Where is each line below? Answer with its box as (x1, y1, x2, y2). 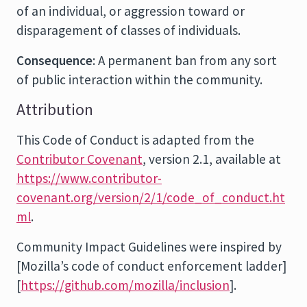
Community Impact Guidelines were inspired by (16, 238, 282, 255)
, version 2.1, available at (143, 151, 281, 167)
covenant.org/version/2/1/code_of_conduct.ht (16, 189, 285, 206)
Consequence (16, 52, 93, 69)
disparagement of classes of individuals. (16, 22, 241, 38)
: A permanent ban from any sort (93, 52, 277, 69)
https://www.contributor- (16, 170, 162, 186)
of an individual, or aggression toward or (16, 3, 245, 19)
